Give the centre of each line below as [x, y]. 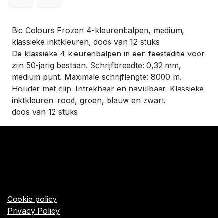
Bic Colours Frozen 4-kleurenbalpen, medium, [98, 30]
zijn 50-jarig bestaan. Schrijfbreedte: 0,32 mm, [96, 65]
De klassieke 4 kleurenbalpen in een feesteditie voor [108, 54]
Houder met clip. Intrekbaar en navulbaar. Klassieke [108, 89]
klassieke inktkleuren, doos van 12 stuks [86, 42]
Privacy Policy [34, 210]
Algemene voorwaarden [52, 187]
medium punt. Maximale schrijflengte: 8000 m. [97, 77]
